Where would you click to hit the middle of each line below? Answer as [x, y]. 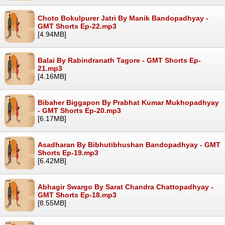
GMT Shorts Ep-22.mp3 [77, 26]
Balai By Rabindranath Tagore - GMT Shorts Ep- [119, 60]
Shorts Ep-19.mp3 [68, 152]
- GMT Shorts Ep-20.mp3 [79, 110]
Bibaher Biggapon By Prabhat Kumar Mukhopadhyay [128, 102]
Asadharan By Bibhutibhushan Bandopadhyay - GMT [129, 144]
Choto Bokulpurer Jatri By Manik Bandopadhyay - [123, 18]
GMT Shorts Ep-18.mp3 [77, 195]
